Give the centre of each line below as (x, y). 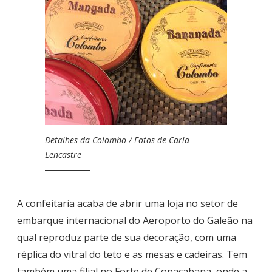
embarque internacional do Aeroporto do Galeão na (135, 220)
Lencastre (63, 155)
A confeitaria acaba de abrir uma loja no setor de (127, 203)
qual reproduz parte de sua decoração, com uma (127, 237)
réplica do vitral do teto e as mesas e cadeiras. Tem (132, 254)
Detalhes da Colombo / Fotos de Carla (117, 140)
